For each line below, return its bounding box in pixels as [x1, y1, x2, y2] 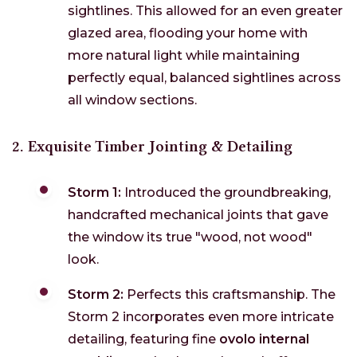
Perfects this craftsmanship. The [124, 287, 335, 303]
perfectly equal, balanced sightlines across [68, 70, 341, 86]
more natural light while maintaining [68, 48, 300, 64]
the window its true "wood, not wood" [68, 229, 312, 245]
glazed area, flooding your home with [68, 25, 308, 41]
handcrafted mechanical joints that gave [68, 207, 328, 223]
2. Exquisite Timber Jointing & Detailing [12, 137, 292, 156]
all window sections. [68, 92, 197, 108]
